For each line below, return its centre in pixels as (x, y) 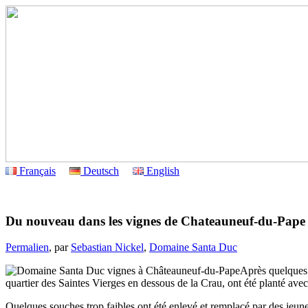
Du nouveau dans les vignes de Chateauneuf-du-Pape (155, 221)
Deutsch (100, 171)
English (162, 171)
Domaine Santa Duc (193, 247)
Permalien (27, 247)
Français (36, 171)
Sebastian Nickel (107, 247)
